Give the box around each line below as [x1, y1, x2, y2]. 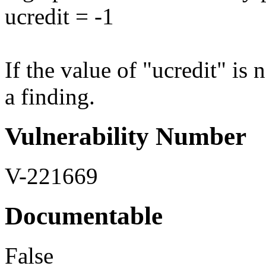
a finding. [5, 84, 95, 110]
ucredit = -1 [5, 4, 114, 30]
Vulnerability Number [5, 122, 246, 151]
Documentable [5, 202, 163, 230]
